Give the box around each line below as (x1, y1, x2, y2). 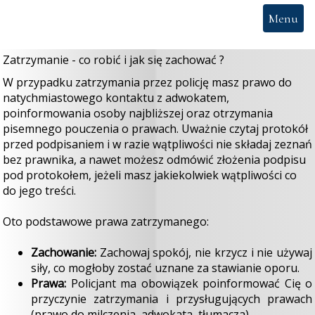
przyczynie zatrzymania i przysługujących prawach (31, 291, 312, 307)
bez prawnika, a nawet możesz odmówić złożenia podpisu (3, 152, 306, 167)
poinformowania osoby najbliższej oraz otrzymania (3, 105, 273, 121)
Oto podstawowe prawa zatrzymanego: (3, 214, 209, 229)
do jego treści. (3, 183, 79, 198)
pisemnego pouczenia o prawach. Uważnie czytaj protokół (3, 121, 308, 136)
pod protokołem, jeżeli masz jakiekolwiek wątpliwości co (3, 167, 297, 183)
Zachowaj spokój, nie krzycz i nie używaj (96, 245, 312, 260)
